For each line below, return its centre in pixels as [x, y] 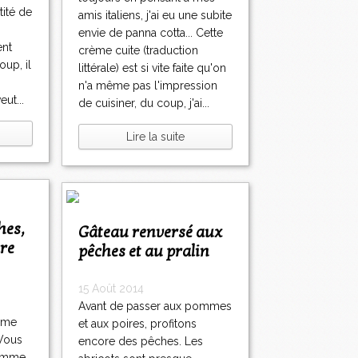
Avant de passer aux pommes [155, 306]
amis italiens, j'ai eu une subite [155, 16]
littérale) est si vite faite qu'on [152, 68]
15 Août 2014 [111, 289]
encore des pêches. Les [141, 342]
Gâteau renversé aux [84, 233]
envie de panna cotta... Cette [151, 33]
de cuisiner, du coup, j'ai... [144, 103]
